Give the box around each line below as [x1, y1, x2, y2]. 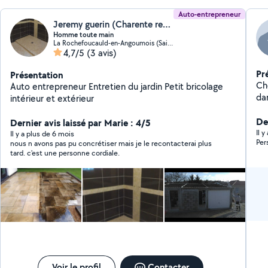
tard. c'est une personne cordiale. [10, 148, 120, 158]
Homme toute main [53, 30, 114, 39]
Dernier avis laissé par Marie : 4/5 [10, 116, 151, 129]
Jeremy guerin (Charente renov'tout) [163, 18, 171, 31]
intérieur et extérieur [10, 92, 95, 105]
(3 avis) [87, 47, 117, 59]
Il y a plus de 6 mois [10, 129, 75, 139]
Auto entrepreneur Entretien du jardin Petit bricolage [10, 80, 165, 93]
